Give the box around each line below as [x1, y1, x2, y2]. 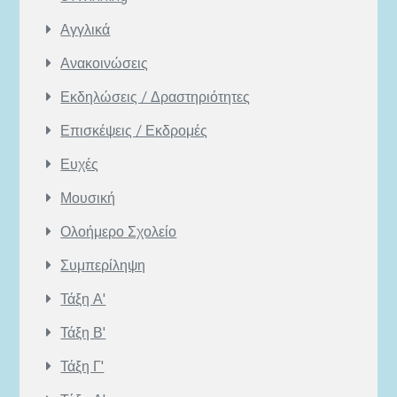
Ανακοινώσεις [60, 54, 149, 73]
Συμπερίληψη [60, 256, 146, 275]
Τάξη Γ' [60, 357, 105, 376]
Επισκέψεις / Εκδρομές [60, 121, 208, 140]
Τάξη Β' [60, 323, 106, 342]
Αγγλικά [60, 20, 111, 39]
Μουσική [60, 189, 116, 207]
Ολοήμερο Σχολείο [60, 222, 177, 241]
